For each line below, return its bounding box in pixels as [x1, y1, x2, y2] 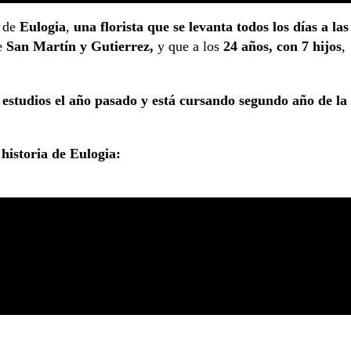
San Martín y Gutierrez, [2, 38, 154, 55]
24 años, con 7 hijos [223, 38, 342, 55]
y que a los [154, 38, 223, 55]
